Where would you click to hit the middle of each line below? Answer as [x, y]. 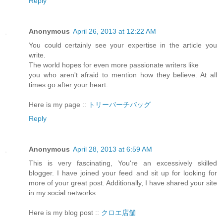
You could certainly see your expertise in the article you [123, 45]
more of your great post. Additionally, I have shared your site [123, 183]
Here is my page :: [58, 105]
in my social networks [62, 193]
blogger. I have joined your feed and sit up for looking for [123, 173]
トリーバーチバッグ [119, 105]
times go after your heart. [68, 85]
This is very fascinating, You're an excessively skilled [123, 163]
